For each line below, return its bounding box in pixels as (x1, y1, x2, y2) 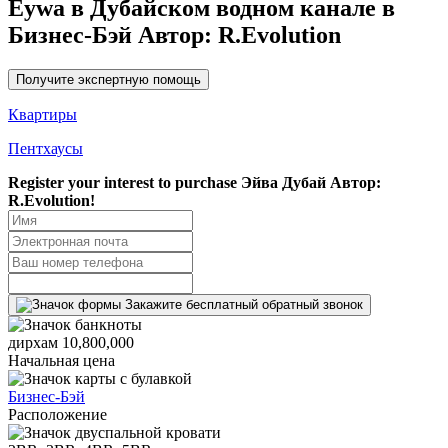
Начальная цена (8, 351, 115, 369)
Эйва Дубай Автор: (241, 173, 381, 191)
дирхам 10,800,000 (8, 333, 134, 351)
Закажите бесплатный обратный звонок (125, 296, 363, 312)
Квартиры (8, 105, 77, 123)
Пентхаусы (8, 139, 83, 157)
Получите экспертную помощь (16, 71, 201, 87)
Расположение (8, 405, 107, 423)
